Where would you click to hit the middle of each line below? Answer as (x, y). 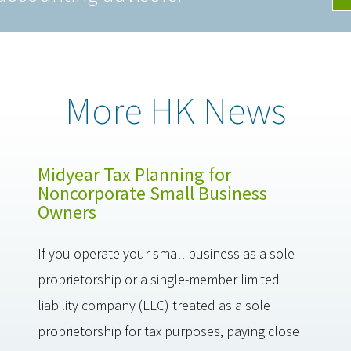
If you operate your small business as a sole (166, 253)
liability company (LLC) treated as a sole (154, 305)
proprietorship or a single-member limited (158, 279)
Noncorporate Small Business (152, 193)
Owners (67, 212)
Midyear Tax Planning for (134, 174)
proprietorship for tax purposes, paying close (168, 331)
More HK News (175, 110)
